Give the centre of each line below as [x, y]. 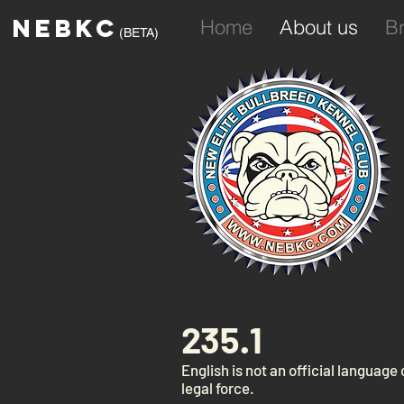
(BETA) [139, 32]
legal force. [218, 388]
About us [318, 27]
